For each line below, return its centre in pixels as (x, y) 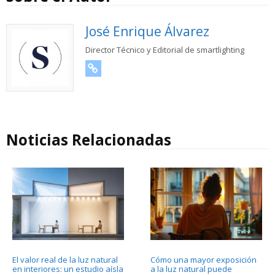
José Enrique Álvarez (147, 32)
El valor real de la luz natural (65, 260)
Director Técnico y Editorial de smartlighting (165, 49)
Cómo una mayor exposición (203, 260)
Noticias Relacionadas (89, 140)
